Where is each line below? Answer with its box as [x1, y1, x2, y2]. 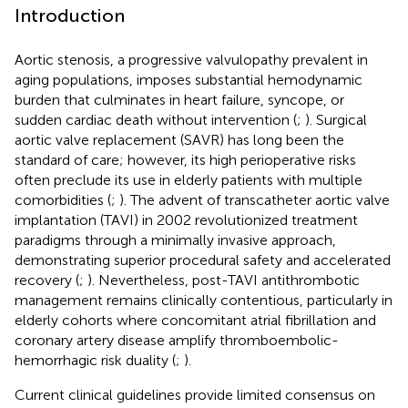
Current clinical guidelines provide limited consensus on [15, 385, 375, 403]
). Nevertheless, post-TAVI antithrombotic [87, 270, 360, 289]
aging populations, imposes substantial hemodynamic [15, 70, 362, 88]
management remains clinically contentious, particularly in [15, 291, 393, 309]
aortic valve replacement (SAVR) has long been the [15, 130, 344, 148]
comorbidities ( [15, 190, 111, 209]
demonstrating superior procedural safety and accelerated [15, 250, 391, 269]
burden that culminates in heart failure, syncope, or [15, 90, 344, 108]
